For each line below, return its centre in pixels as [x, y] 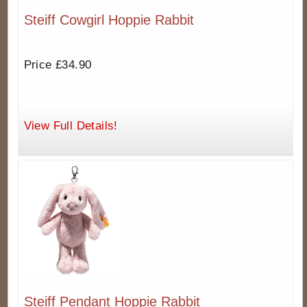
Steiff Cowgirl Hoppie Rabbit [109, 20]
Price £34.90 [58, 65]
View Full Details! [71, 126]
